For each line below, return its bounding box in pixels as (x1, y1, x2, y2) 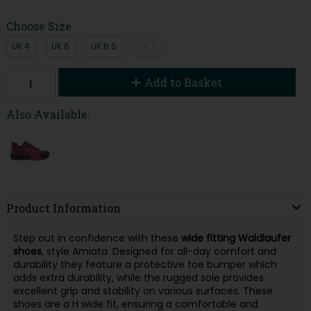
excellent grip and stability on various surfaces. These (12, 283, 273, 298)
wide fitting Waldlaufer (180, 230, 291, 245)
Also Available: (6, 106, 90, 121)
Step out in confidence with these (12, 230, 181, 245)
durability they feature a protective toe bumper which (12, 257, 277, 271)
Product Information (6, 200, 121, 215)
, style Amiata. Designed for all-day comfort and (41, 244, 276, 258)
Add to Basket (144, 74, 223, 90)
